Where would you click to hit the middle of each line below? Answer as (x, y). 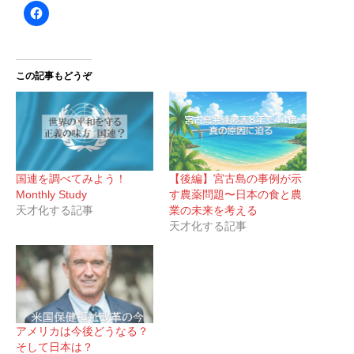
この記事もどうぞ (54, 76)
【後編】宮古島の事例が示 (235, 178)
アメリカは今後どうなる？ (82, 331)
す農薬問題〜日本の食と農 (235, 194)
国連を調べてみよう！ (71, 178)
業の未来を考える (213, 210)
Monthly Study (51, 194)
